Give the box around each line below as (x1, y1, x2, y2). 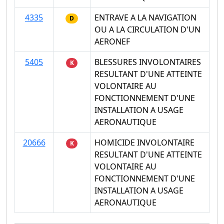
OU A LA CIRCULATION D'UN (94, 24, 200, 35)
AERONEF (94, 36, 130, 47)
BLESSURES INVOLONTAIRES (94, 56, 201, 68)
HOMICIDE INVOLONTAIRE (94, 137, 194, 148)
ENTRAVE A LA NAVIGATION (94, 12, 196, 23)
